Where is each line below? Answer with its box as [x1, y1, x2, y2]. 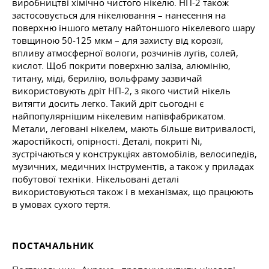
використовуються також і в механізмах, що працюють [12, 186, 253, 198]
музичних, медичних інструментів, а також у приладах [12, 160, 254, 173]
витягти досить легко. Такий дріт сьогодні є [12, 97, 204, 110]
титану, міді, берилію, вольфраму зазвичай [12, 72, 202, 85]
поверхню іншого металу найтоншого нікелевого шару [12, 22, 255, 34]
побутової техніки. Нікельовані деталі [12, 173, 179, 186]
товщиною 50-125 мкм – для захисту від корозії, [12, 34, 223, 47]
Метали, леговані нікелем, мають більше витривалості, [12, 122, 256, 135]
